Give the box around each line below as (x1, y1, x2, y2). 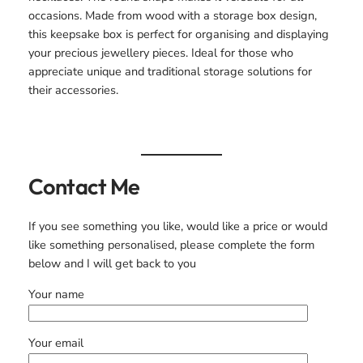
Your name (28, 285, 84, 302)
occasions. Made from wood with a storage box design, (28, 7, 317, 24)
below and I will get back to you (28, 255, 196, 272)
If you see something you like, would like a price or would (28, 218, 327, 235)
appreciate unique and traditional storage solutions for (28, 63, 312, 80)
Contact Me (28, 172, 140, 200)
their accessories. (28, 82, 118, 99)
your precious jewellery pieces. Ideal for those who (28, 45, 293, 62)
